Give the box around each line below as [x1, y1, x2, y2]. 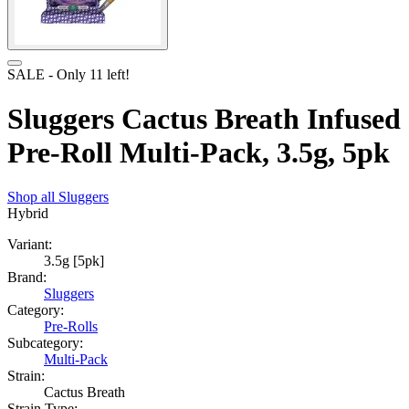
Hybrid [7, 205, 48, 222]
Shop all [7, 189, 58, 205]
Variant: [7, 236, 52, 253]
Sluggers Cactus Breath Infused [7, 102, 401, 135]
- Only [45, 66, 89, 82]
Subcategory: [7, 335, 83, 351]
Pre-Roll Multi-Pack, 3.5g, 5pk [7, 136, 390, 169]
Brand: [7, 269, 47, 286]
